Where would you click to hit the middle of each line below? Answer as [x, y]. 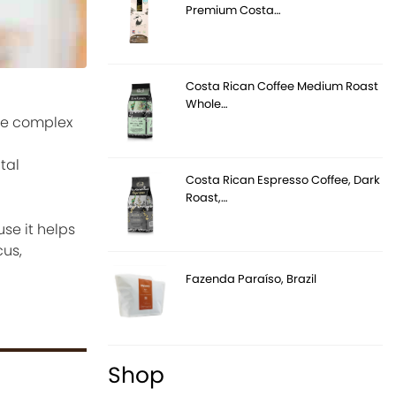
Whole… [207, 103]
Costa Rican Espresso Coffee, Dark [283, 179]
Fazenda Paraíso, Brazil [251, 278]
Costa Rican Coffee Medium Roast [282, 86]
